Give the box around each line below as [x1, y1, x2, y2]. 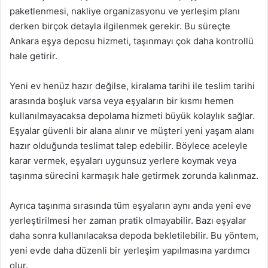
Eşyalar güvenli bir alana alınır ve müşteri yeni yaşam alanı [10, 124, 254, 136]
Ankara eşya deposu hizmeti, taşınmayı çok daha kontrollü [10, 35, 254, 47]
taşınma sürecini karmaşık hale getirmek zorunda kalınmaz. [10, 169, 258, 181]
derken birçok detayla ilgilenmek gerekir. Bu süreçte [10, 20, 230, 32]
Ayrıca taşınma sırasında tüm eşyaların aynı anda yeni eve [10, 199, 251, 211]
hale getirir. [10, 50, 57, 62]
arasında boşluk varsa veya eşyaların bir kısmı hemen [10, 95, 234, 106]
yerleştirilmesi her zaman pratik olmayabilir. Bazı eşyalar [10, 214, 246, 226]
